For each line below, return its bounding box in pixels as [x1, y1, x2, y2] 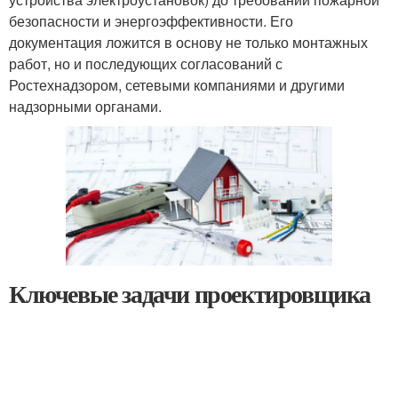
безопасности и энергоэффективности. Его [9, 11, 293, 32]
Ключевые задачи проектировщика [9, 275, 370, 312]
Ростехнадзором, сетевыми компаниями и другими [9, 75, 345, 96]
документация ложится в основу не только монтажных [9, 32, 368, 53]
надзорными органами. [9, 96, 162, 117]
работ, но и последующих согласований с [9, 53, 283, 75]
